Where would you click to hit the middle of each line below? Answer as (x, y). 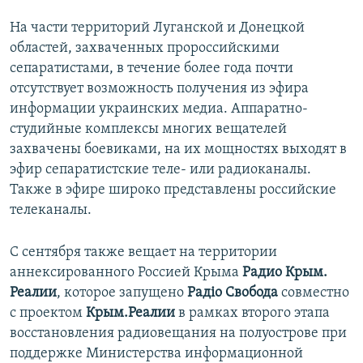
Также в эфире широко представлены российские (173, 190)
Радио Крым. (285, 273)
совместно (314, 293)
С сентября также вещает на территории (143, 253)
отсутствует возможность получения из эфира (159, 89)
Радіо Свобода (233, 293)
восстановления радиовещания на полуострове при (178, 334)
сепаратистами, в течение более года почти (152, 69)
